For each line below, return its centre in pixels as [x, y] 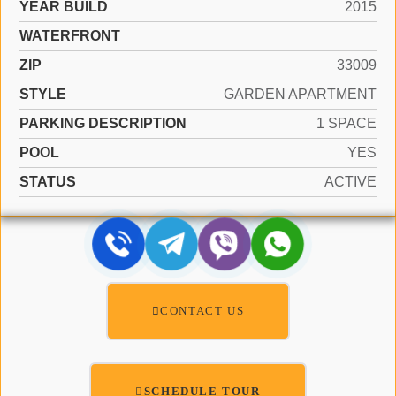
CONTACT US [202, 310]
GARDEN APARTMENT [300, 94]
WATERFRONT [70, 36]
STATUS [48, 182]
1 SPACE [346, 123]
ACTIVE [350, 182]
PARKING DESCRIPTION [103, 123]
